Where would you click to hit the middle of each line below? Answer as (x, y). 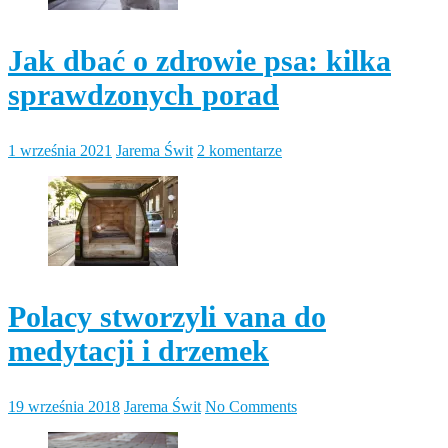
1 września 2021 (60, 150)
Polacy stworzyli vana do (167, 316)
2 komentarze (239, 150)
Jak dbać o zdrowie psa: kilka (199, 60)
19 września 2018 (64, 406)
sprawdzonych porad (143, 94)
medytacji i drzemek (138, 350)
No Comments (251, 406)
